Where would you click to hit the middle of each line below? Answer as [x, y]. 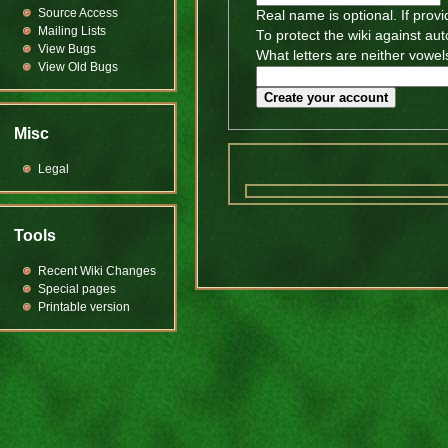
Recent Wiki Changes [96, 271]
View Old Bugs [77, 67]
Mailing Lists [71, 31]
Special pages [76, 289]
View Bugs [66, 49]
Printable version [83, 307]
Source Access [77, 13]
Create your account [326, 98]
